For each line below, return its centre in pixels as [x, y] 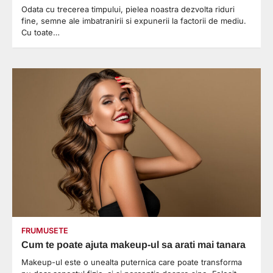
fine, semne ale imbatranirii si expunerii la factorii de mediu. [134, 20]
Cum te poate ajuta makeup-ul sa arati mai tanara [133, 245]
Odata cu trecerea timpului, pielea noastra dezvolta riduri [128, 9]
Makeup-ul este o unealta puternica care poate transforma [132, 262]
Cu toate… [41, 32]
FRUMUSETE [45, 231]
